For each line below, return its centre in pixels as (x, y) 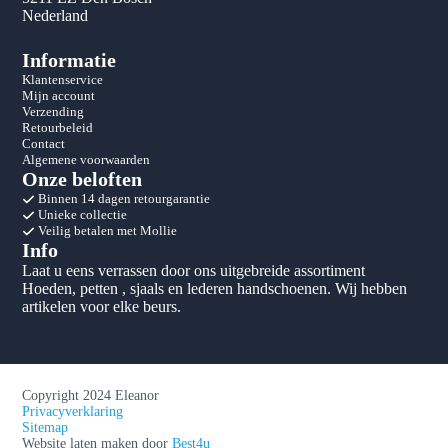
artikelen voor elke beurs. (102, 307)
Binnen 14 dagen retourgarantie (123, 199)
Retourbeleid (58, 128)
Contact (44, 144)
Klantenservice (63, 80)
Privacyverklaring (73, 412)
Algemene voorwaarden (86, 160)
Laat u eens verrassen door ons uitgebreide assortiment (196, 271)
